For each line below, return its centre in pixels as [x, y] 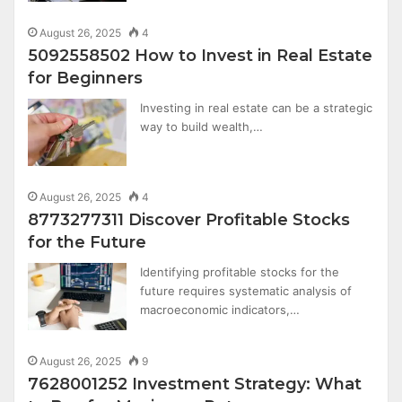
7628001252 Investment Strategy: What [195, 384]
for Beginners [86, 78]
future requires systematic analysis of [246, 291]
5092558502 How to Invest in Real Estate [201, 56]
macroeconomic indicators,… [220, 310]
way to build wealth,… [202, 127]
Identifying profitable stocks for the [240, 272]
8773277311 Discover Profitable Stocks [189, 220]
